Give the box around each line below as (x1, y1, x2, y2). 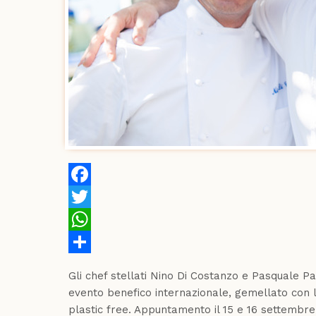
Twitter (68, 213, 105, 226)
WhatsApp (68, 236, 122, 248)
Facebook (68, 190, 119, 203)
